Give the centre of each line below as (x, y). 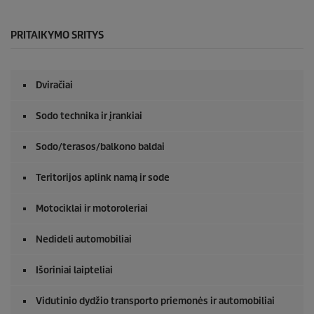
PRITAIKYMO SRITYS (57, 35)
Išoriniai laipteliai (74, 270)
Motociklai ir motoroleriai (92, 208)
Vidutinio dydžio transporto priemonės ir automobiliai (155, 301)
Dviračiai (54, 85)
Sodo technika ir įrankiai (89, 116)
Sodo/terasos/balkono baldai (100, 146)
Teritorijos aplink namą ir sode (103, 177)
